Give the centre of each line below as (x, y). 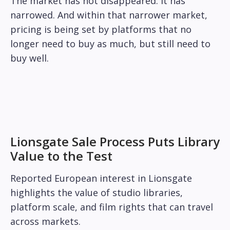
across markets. (45, 222)
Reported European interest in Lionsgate (101, 178)
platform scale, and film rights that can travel (112, 207)
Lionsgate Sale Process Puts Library (115, 142)
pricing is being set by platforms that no (101, 30)
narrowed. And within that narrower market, (109, 15)
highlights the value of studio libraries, (97, 193)
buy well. (30, 58)
